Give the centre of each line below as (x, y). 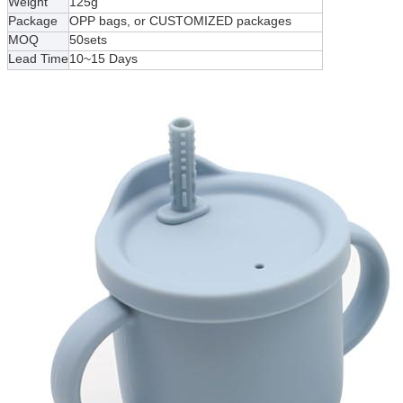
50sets (88, 39)
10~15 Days (103, 58)
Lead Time (38, 58)
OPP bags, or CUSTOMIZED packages (180, 20)
